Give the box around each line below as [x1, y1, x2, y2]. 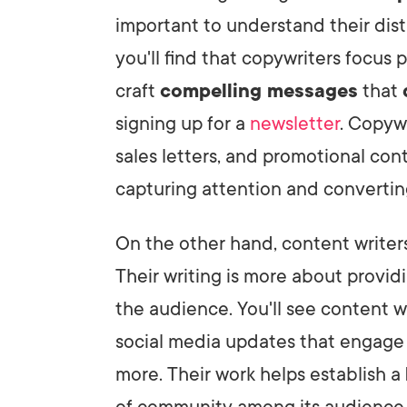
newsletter [250, 112, 340, 134]
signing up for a [115, 112, 250, 134]
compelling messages [160, 79, 358, 102]
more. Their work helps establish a [115, 362, 405, 385]
